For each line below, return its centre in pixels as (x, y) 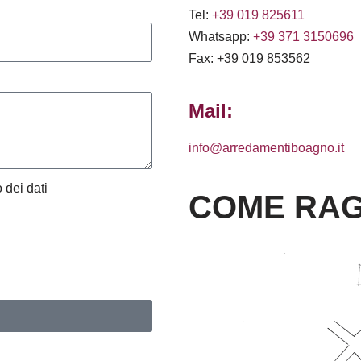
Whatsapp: (221, 36)
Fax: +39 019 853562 (249, 58)
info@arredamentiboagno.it (266, 147)
